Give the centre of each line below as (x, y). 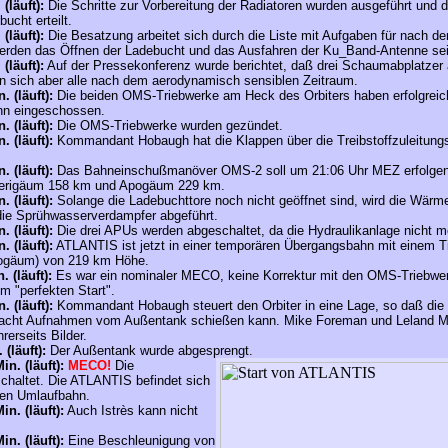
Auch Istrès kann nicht (131, 410)
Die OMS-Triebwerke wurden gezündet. (170, 125)
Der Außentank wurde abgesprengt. (149, 350)
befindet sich (173, 380)
